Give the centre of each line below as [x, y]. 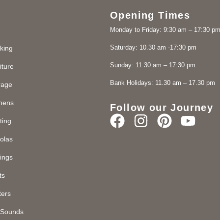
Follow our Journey [162, 107]
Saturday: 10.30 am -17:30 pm [153, 47]
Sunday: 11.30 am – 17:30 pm [153, 65]
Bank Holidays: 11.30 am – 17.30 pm [163, 83]
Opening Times [150, 15]
